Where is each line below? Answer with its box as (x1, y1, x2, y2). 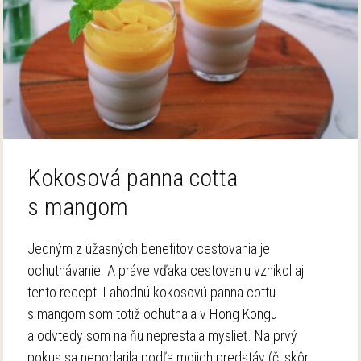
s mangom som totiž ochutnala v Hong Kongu (27, 305, 278, 322)
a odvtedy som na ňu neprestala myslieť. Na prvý (27, 326, 298, 344)
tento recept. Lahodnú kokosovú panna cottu (27, 283, 276, 301)
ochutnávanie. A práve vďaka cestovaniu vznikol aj (27, 261, 305, 279)
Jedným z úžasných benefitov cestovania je (27, 239, 271, 257)
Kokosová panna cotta (27, 163, 239, 192)
